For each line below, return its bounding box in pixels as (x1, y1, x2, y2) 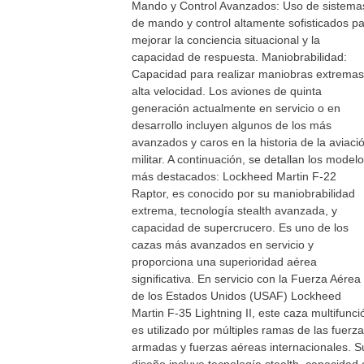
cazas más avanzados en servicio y (132, 238, 314, 251)
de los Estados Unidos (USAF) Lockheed (132, 289, 341, 302)
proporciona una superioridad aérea (132, 255, 317, 268)
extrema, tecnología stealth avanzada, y (132, 204, 337, 217)
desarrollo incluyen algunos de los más (132, 119, 331, 132)
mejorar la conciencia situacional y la (132, 33, 320, 46)
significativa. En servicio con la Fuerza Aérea (132, 272, 361, 285)
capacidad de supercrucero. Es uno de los (132, 221, 349, 234)
